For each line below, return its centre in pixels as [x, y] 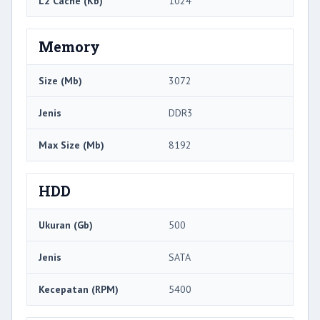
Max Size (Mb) [71, 145]
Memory [69, 47]
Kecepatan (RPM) [79, 290]
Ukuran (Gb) [66, 225]
